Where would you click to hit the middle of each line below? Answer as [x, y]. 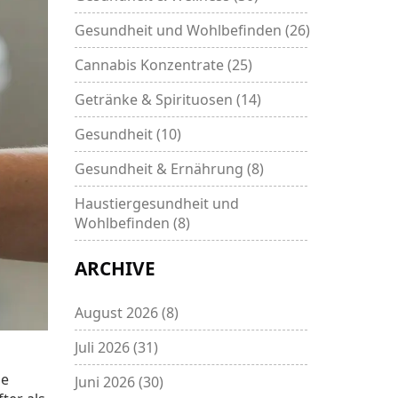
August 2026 [118, 313]
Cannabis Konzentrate [151, 65]
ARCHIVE [115, 269]
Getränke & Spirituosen [155, 100]
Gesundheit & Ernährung [160, 169]
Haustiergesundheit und [156, 204]
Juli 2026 [103, 348]
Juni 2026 [106, 382]
